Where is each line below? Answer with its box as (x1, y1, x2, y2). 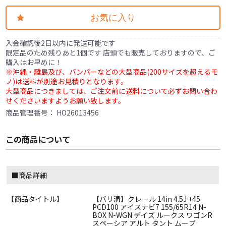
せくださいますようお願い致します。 (6, 95, 126, 106)
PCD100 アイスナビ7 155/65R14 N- (92, 202, 206, 212)
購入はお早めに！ (6, 57, 63, 68)
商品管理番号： (6, 107, 57, 118)
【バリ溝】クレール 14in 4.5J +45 (92, 194, 200, 204)
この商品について (6, 133, 71, 146)
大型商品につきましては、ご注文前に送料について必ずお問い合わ (6, 86, 218, 96)
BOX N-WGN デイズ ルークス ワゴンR (92, 210, 212, 220)
